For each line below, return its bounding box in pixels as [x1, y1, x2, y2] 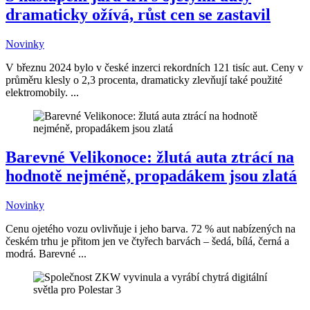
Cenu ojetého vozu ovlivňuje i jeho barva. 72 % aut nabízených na [6, 223, 295, 235]
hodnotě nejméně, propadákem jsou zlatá [6, 167, 297, 185]
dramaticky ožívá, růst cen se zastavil [6, 5, 271, 24]
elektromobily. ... [6, 86, 79, 98]
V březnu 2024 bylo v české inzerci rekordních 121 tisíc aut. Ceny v [6, 61, 303, 73]
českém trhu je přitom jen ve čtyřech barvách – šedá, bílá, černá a [6, 235, 289, 248]
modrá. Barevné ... [6, 248, 86, 260]
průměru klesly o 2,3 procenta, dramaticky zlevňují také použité [6, 73, 282, 86]
